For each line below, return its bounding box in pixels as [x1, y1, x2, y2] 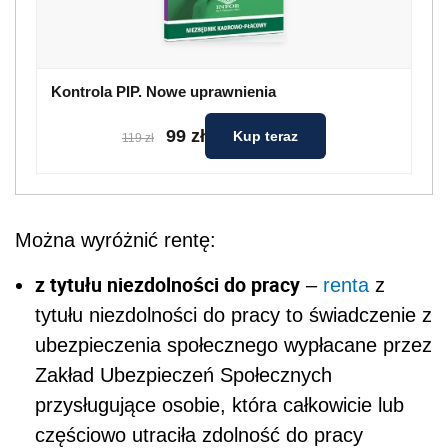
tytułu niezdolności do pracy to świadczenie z [35, 304, 432, 326]
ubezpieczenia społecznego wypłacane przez [35, 334, 432, 356]
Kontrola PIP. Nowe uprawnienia [51, 83, 276, 100]
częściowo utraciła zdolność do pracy [35, 424, 363, 446]
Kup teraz [233, 128, 298, 144]
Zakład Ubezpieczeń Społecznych [35, 364, 332, 386]
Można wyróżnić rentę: [15, 229, 216, 251]
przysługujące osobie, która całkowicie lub [35, 394, 404, 416]
